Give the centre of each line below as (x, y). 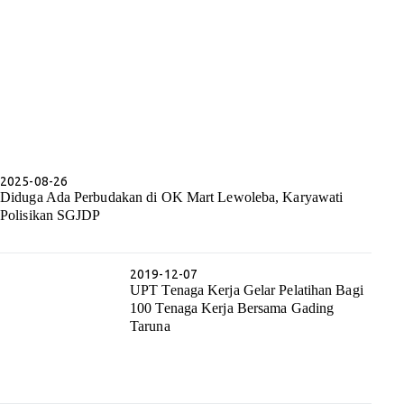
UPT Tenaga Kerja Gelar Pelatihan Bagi (247, 290)
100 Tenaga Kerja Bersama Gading (232, 308)
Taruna (150, 326)
